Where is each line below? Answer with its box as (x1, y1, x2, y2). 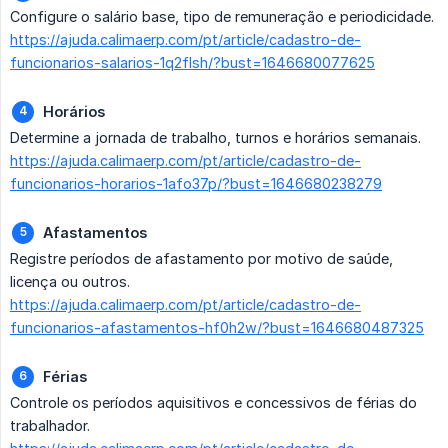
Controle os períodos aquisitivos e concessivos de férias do (10, 394, 417, 412)
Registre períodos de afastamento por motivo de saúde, (10, 250, 393, 268)
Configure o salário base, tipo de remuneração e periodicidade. (10, 8, 434, 26)
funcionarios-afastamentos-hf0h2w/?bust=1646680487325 (10, 319, 424, 337)
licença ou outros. (10, 273, 130, 291)
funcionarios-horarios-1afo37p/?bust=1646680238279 (10, 175, 382, 193)
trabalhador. (10, 417, 90, 435)
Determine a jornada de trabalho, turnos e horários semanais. (10, 129, 421, 147)
